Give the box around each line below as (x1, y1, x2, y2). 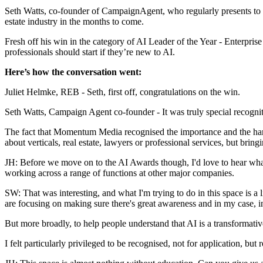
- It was (154, 107, 184, 117)
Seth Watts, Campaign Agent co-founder (5, 107, 154, 117)
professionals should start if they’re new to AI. (5, 47, 175, 58)
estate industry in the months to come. (5, 16, 144, 27)
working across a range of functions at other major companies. (5, 168, 234, 178)
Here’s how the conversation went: (5, 67, 141, 77)
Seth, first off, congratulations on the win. (87, 87, 240, 97)
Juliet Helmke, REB (5, 87, 79, 97)
